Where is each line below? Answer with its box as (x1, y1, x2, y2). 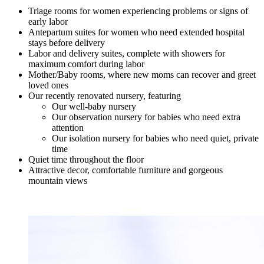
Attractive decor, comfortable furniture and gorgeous (28, 165, 223, 176)
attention (52, 123, 84, 133)
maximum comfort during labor (28, 59, 144, 70)
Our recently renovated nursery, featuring (28, 91, 183, 101)
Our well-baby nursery (52, 101, 136, 112)
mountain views (28, 176, 87, 186)
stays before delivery (28, 38, 105, 48)
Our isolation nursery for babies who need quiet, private (52, 133, 259, 144)
